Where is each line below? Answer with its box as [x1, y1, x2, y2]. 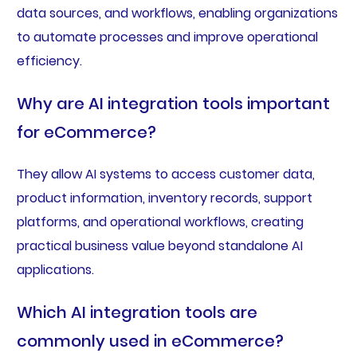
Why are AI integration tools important [16, 92, 330, 115]
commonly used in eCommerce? [16, 329, 284, 352]
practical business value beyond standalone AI [16, 236, 303, 255]
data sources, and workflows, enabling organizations [16, 3, 338, 22]
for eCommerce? [16, 120, 156, 143]
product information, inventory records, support [16, 188, 312, 207]
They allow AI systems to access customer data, [16, 164, 315, 183]
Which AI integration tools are [16, 300, 257, 324]
